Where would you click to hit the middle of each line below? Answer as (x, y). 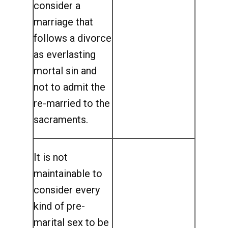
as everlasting (65, 54)
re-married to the (72, 103)
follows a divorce (73, 38)
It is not (51, 157)
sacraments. (61, 120)
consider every (67, 190)
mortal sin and (65, 71)
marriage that (63, 22)
